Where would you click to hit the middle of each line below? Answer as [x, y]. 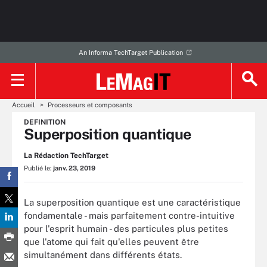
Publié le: [38, 168]
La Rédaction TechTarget [66, 156]
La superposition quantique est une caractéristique [132, 202]
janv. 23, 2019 [74, 168]
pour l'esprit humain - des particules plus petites [126, 228]
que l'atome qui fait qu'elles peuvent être [111, 241]
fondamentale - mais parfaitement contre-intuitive [129, 215]
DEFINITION [45, 122]
